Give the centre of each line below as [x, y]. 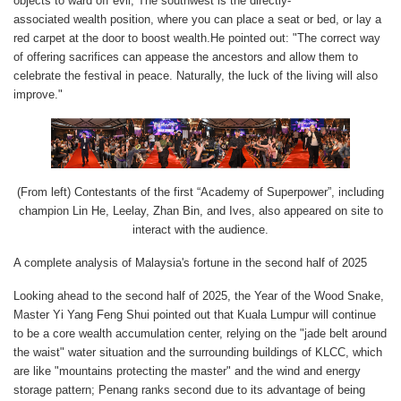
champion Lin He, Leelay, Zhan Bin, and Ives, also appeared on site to [200, 210]
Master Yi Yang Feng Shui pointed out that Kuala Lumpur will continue [195, 314]
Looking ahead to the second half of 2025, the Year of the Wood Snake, [199, 295]
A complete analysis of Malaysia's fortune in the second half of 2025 [190, 262]
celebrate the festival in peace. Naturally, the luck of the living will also [196, 75]
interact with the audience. [200, 229]
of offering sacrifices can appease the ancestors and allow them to [186, 56]
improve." [38, 94]
